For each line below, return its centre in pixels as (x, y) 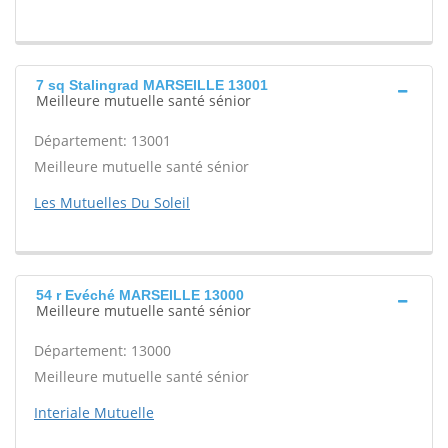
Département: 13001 (102, 140)
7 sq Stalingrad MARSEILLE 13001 (152, 85)
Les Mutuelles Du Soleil (112, 202)
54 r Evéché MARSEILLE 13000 (140, 295)
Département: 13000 (102, 350)
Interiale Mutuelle (94, 412)
